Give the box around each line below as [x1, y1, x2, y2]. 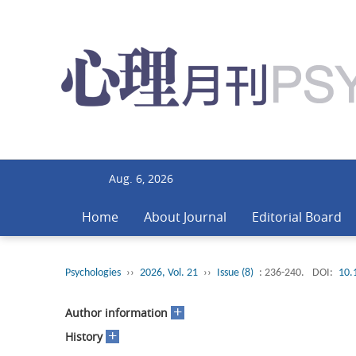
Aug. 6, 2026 [108, 171, 173, 186]
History [65, 329, 103, 344]
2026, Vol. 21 [140, 267, 198, 279]
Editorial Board [252, 208, 342, 226]
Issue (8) [217, 267, 253, 279]
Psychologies [65, 267, 121, 279]
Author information [65, 305, 168, 320]
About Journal [144, 208, 226, 226]
